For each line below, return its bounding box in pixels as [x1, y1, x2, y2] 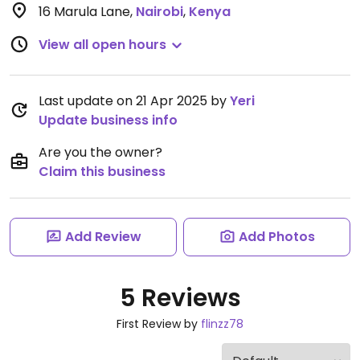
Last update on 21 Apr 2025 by [39, 92, 230, 110]
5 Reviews [119, 281, 241, 315]
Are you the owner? [39, 143, 162, 162]
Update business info [39, 111, 178, 129]
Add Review [64, 227, 141, 246]
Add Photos [238, 227, 315, 246]
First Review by [117, 316, 201, 332]
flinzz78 [201, 316, 243, 332]
